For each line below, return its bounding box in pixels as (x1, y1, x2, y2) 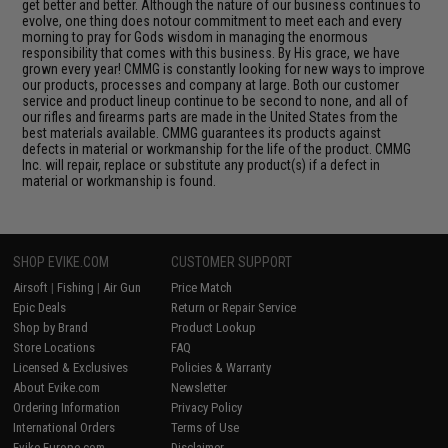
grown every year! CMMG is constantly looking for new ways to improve (22, 61, 426, 78)
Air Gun (103, 280, 142, 296)
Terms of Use (171, 420, 240, 436)
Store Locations (13, 340, 96, 356)
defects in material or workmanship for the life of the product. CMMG (22, 141, 412, 158)
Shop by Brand (13, 320, 89, 336)
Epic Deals (13, 300, 67, 316)
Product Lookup (171, 320, 257, 336)
